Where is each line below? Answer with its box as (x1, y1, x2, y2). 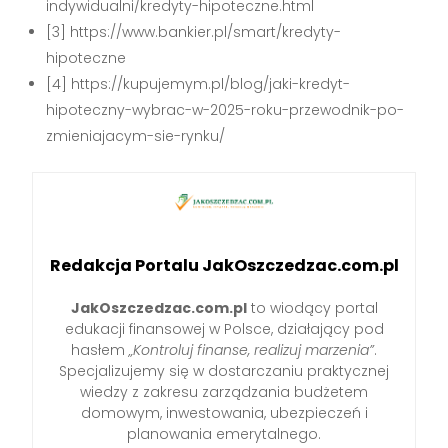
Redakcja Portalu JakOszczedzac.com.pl (49, 253, 399, 277)
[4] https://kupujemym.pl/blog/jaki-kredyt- (46, 74, 351, 95)
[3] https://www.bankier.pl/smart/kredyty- (46, 22, 342, 43)
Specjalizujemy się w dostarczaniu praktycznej (59, 360, 389, 381)
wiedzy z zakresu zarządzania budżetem (80, 381, 368, 402)
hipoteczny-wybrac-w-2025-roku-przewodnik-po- (46, 100, 405, 121)
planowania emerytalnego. (127, 423, 321, 444)
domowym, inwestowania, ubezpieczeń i (80, 402, 368, 423)
